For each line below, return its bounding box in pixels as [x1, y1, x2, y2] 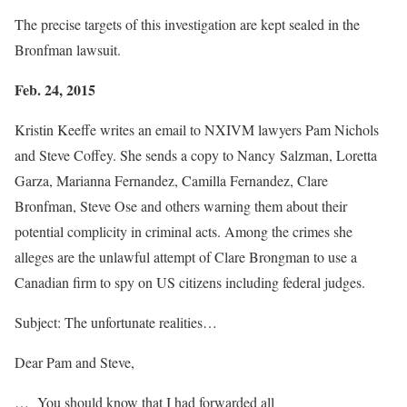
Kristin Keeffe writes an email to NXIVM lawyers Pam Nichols [15, 120, 379, 140]
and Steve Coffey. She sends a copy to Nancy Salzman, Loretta [15, 145, 377, 165]
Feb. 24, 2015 [15, 79, 95, 101]
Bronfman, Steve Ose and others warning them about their [15, 196, 347, 216]
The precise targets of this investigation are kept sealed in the [15, 15, 360, 35]
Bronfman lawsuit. [15, 40, 121, 60]
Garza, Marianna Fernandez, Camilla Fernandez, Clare [15, 171, 328, 191]
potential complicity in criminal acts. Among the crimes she [15, 222, 352, 242]
